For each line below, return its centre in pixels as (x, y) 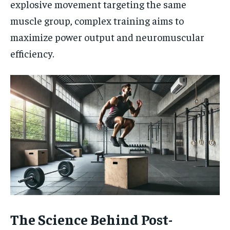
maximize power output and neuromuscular (107, 37)
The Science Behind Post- (91, 219)
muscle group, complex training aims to (97, 21)
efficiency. (32, 53)
